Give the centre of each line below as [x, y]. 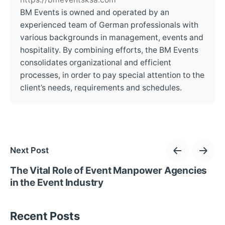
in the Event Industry [57, 182]
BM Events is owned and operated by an [95, 12]
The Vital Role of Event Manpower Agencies [109, 170]
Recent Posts [45, 216]
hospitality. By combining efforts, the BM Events [109, 50]
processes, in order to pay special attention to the [112, 75]
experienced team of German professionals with [109, 25]
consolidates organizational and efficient [96, 62]
